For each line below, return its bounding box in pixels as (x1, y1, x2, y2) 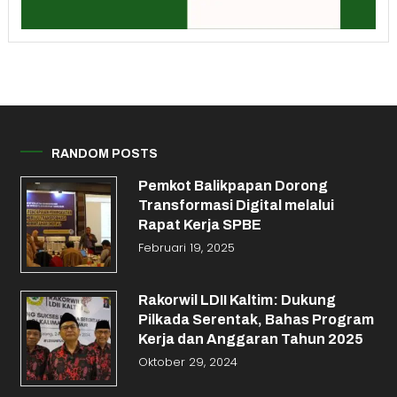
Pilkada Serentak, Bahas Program (137, 311, 374, 327)
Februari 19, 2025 (137, 239, 235, 257)
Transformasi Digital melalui (137, 198, 334, 214)
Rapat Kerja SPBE (137, 217, 261, 233)
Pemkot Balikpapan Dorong (137, 178, 328, 194)
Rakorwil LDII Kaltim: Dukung (137, 292, 336, 307)
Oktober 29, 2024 (137, 353, 237, 370)
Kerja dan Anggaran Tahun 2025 (137, 331, 363, 346)
